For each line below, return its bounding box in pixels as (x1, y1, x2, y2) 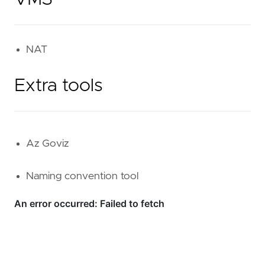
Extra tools (14, 77, 103, 95)
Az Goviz (26, 138, 69, 149)
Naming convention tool (26, 171, 138, 182)
